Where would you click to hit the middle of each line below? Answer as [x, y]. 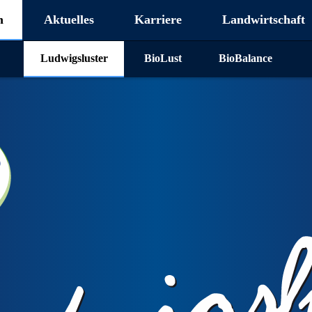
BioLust [163, 58]
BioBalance [245, 58]
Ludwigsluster [74, 58]
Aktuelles [69, 19]
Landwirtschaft [263, 19]
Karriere [158, 19]
